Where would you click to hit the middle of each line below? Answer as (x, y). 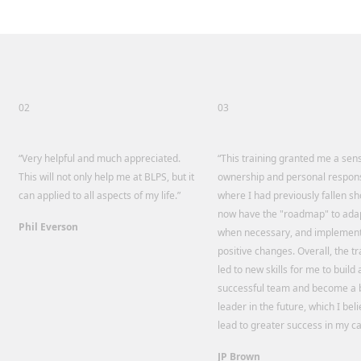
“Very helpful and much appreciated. (100, 158)
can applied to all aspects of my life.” (100, 195)
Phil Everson (48, 227)
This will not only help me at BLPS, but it (106, 177)
